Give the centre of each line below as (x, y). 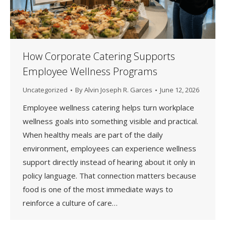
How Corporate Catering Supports (99, 56)
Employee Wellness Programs (90, 72)
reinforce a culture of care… (70, 203)
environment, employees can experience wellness (109, 149)
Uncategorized (45, 90)
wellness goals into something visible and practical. (110, 121)
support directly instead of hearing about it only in (109, 162)
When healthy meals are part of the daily (93, 135)
